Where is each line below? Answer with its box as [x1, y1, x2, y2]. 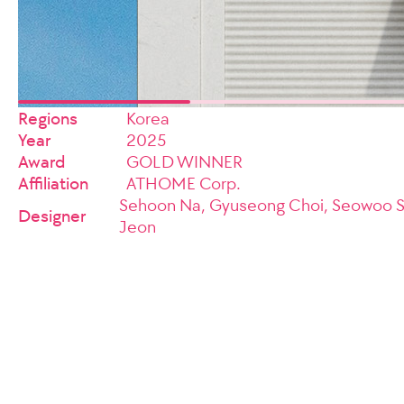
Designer [18, 205, 86, 226]
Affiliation [18, 172, 88, 194]
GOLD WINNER [126, 151, 243, 172]
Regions [18, 107, 78, 129]
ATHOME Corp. [126, 172, 241, 194]
